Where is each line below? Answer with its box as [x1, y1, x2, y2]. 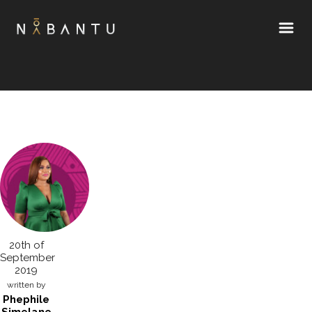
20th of [8, 239, 44, 251]
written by [6, 280, 46, 290]
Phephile [3, 293, 50, 306]
